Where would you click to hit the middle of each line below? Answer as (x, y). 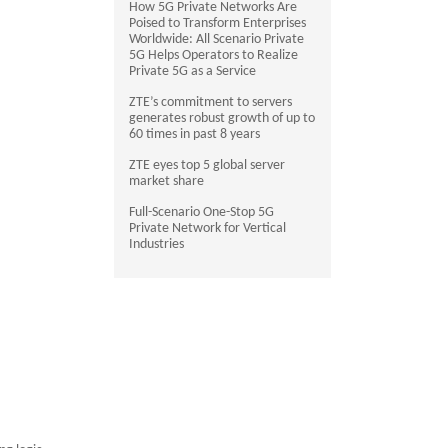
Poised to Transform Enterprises (218, 23)
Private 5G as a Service (193, 71)
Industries (157, 244)
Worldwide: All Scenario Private (217, 39)
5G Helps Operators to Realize (214, 55)
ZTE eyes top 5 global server (207, 165)
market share (167, 181)
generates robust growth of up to (222, 118)
